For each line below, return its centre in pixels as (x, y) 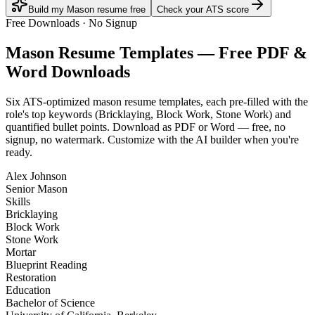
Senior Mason (37, 189)
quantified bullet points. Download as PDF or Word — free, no (146, 127)
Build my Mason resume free (87, 10)
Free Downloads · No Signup (71, 23)
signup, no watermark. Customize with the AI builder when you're (152, 140)
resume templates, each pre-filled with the (215, 102)
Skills (18, 202)
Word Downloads (68, 72)
